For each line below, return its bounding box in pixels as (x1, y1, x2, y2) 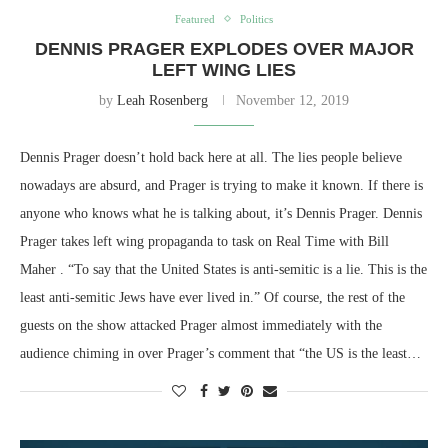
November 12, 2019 (236, 92, 349, 108)
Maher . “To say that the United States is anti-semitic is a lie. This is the (20, 261, 427, 277)
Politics (240, 12, 273, 25)
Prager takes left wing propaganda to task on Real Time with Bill (20, 233, 389, 249)
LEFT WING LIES (152, 59, 296, 80)
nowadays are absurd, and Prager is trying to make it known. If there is (20, 177, 423, 193)
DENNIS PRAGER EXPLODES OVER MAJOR (34, 38, 414, 59)
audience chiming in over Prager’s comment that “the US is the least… (20, 345, 421, 361)
